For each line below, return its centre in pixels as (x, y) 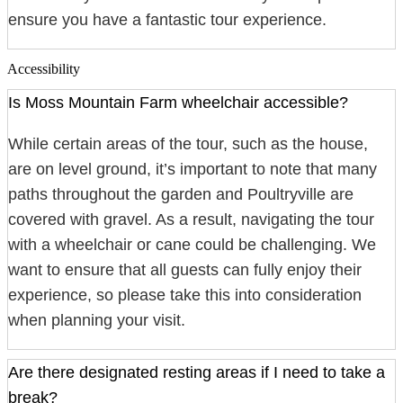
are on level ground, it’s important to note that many (193, 170)
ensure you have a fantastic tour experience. (167, 19)
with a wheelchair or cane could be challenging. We (192, 245)
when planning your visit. (97, 321)
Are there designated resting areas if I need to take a (197, 373)
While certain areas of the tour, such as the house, (188, 144)
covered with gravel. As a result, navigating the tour (191, 220)
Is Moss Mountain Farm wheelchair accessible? (178, 103)
